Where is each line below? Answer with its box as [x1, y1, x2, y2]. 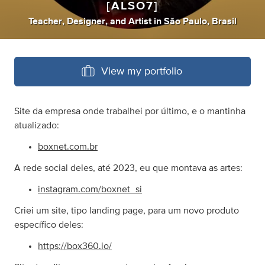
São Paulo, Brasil [164, 17, 237, 27]
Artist [128, 17, 151, 27]
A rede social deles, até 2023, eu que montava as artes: [14, 163, 243, 173]
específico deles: [14, 220, 83, 230]
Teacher [28, 17, 62, 27]
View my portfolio [101, 66, 182, 77]
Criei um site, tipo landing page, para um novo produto [14, 206, 239, 216]
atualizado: [14, 121, 59, 131]
